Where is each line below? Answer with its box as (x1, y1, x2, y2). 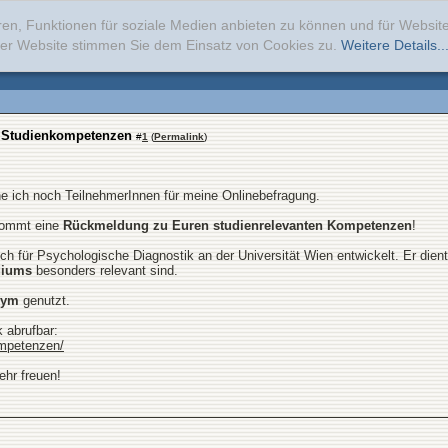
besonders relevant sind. (36, 263, 178, 278)
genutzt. (23, 293, 70, 308)
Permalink (154, 131, 204, 142)
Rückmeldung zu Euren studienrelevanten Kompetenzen (63, 218, 412, 233)
